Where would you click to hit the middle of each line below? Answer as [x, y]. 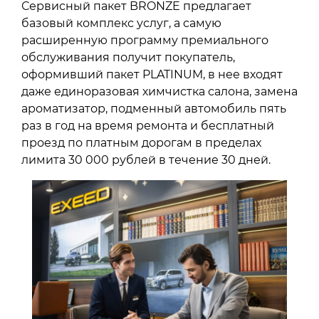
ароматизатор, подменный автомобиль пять [154, 108]
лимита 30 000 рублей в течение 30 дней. [146, 159]
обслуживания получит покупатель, [128, 57]
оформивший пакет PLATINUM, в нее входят [152, 74]
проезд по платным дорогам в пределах [141, 142]
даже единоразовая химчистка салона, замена [159, 91]
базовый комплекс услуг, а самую [121, 23]
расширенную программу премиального [145, 40]
